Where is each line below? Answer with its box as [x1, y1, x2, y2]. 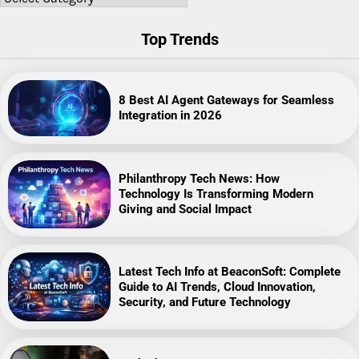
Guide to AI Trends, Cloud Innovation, [119, 279, 317, 294]
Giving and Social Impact [119, 202, 252, 217]
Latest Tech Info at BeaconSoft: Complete [119, 264, 341, 279]
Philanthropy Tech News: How [119, 171, 280, 187]
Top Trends [140, 30, 219, 50]
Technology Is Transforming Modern [119, 187, 314, 202]
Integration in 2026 [119, 108, 223, 123]
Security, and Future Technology [119, 294, 292, 309]
